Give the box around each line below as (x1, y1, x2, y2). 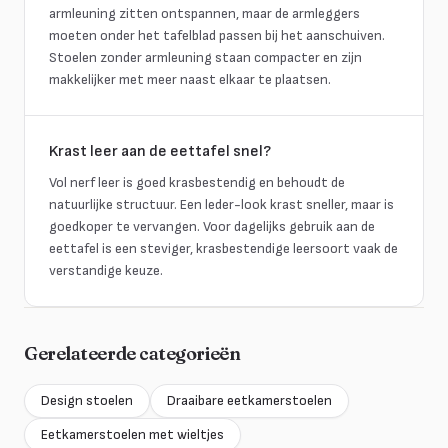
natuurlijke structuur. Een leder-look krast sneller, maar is (49, 196, 394, 213)
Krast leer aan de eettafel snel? (49, 142, 271, 161)
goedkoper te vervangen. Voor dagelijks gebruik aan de (49, 218, 375, 235)
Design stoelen (41, 392, 133, 409)
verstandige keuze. (49, 262, 163, 279)
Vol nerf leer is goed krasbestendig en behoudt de (49, 174, 345, 191)
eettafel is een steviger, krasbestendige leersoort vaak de (49, 240, 398, 257)
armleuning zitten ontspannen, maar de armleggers (49, 5, 360, 22)
